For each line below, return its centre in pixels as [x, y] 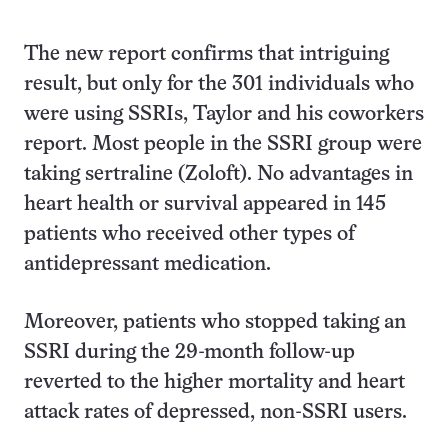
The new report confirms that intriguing [206, 54]
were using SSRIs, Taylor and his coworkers [224, 114]
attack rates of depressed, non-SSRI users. [215, 412]
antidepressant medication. [147, 264]
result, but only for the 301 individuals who [219, 84]
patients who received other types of [189, 234]
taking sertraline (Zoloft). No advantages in [218, 174]
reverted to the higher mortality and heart [214, 382]
